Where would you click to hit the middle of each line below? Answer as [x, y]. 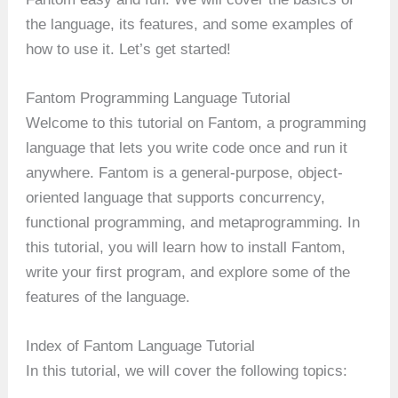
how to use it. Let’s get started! [129, 49]
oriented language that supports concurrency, [176, 197]
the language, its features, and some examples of [190, 24]
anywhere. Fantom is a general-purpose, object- [185, 172]
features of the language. [108, 297]
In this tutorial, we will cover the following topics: [187, 370]
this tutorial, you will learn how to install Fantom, [186, 247]
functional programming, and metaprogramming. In [193, 222]
